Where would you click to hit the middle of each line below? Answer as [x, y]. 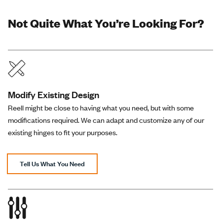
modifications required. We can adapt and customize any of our [106, 120]
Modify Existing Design [54, 95]
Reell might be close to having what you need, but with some [101, 108]
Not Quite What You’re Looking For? [106, 23]
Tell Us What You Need [52, 164]
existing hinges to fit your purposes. [63, 132]
